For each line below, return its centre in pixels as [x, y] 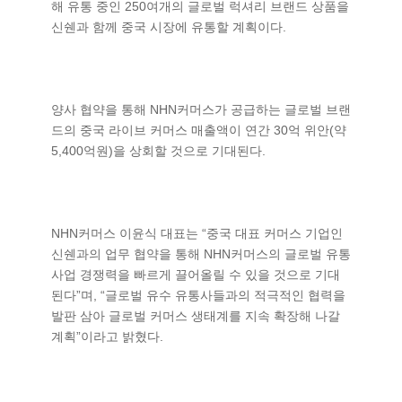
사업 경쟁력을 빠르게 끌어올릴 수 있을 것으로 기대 [196, 275]
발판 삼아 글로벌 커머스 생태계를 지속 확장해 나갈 [196, 316]
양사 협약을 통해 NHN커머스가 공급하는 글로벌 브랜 [201, 109]
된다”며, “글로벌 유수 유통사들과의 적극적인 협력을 [198, 295]
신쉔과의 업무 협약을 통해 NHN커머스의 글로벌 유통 [201, 254]
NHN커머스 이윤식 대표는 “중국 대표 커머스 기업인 [197, 233]
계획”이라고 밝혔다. [107, 336]
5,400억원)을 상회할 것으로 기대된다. [158, 151]
